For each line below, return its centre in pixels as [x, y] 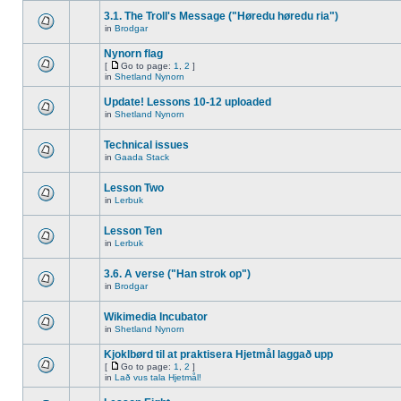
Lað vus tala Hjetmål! [158, 377]
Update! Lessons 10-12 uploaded [188, 102]
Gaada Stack [142, 157]
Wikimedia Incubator [156, 317]
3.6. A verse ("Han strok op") [177, 274]
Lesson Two [134, 188]
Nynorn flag [133, 54]
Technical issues [146, 145]
